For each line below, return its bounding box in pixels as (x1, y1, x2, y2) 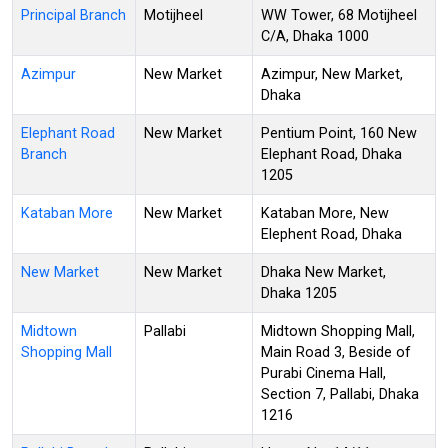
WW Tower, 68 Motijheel (261, 6, 417, 24)
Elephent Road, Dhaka (261, 225, 402, 243)
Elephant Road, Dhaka (261, 145, 402, 163)
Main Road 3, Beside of (261, 343, 411, 361)
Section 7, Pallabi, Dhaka (261, 385, 419, 403)
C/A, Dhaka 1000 (261, 27, 369, 45)
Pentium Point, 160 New (261, 124, 417, 142)
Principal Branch (21, 6, 126, 24)
